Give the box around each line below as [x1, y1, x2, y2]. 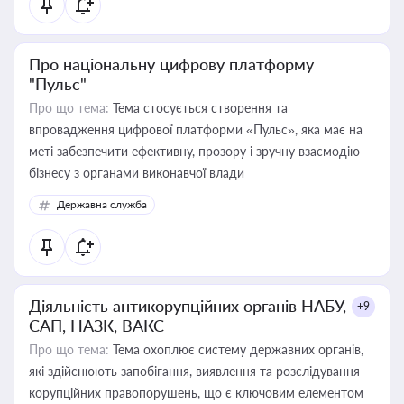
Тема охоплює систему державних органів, [109, 342, 363, 357]
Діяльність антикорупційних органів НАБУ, [29, 296, 346, 316]
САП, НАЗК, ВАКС [29, 316, 164, 335]
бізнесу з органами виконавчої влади [29, 165, 244, 180]
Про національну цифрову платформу [29, 54, 314, 74]
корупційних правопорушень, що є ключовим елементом [29, 385, 363, 400]
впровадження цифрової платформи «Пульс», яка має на [29, 122, 363, 137]
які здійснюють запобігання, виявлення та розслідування [29, 363, 360, 379]
